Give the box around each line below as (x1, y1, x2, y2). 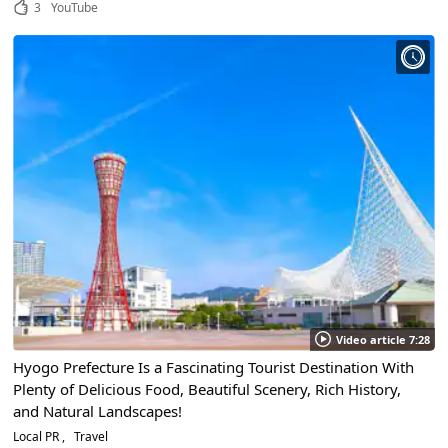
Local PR (13, 427, 63, 445)
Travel (71, 427, 109, 445)
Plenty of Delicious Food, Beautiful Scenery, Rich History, (13, 378, 402, 399)
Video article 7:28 (335, 331, 430, 347)
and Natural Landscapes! (13, 400, 183, 421)
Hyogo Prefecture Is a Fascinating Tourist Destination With (13, 356, 415, 377)
